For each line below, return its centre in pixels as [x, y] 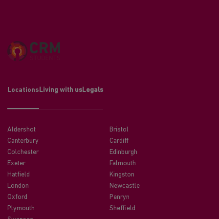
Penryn [120, 197]
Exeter [16, 164]
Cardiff [119, 141]
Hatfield [19, 175]
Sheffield [122, 208]
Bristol [119, 130]
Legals [93, 90]
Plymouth [21, 208]
